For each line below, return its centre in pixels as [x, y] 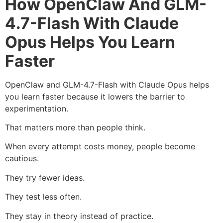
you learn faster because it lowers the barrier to [95, 96]
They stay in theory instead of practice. [79, 216]
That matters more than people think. [75, 128]
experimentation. [37, 108]
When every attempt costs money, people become [100, 147]
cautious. [22, 159]
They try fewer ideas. [45, 177]
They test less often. [43, 197]
